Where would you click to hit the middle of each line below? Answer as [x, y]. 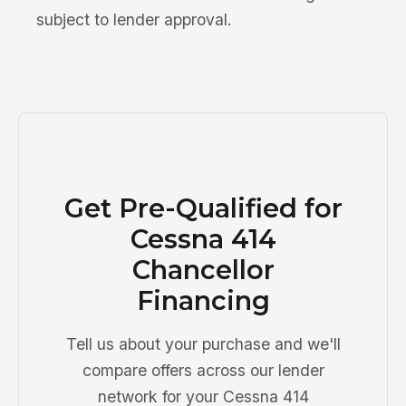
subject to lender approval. [134, 19]
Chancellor [203, 269]
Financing [203, 300]
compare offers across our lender [203, 370]
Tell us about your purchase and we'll [203, 343]
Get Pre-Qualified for [203, 208]
